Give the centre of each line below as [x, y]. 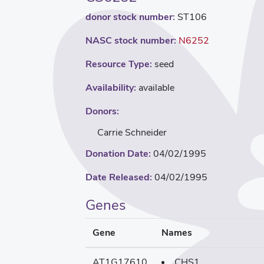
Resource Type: [119, 64]
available [155, 88]
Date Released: [119, 177]
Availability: [111, 88]
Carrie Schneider [132, 132]
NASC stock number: [131, 40]
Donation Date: [118, 154]
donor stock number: [130, 17]
